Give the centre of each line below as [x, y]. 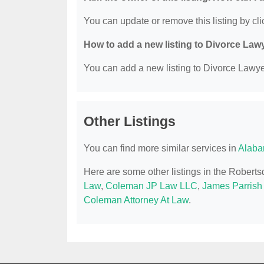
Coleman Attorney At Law [136, 200]
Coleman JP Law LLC [151, 186]
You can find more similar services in [161, 148]
